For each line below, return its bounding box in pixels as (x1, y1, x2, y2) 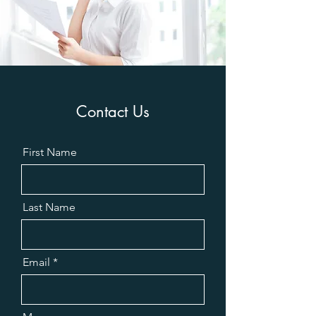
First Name (23, 145, 77, 159)
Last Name (23, 200, 75, 214)
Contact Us (76, 102, 150, 121)
